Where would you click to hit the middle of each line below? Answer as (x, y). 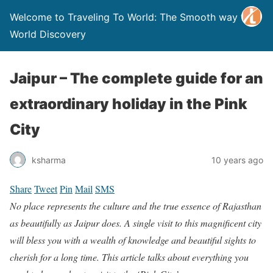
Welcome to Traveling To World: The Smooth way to (130, 17)
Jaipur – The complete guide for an (136, 78)
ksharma (49, 160)
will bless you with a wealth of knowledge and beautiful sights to (133, 240)
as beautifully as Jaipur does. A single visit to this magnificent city (136, 223)
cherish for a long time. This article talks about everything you (129, 257)
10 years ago (237, 160)
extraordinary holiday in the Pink (129, 104)
